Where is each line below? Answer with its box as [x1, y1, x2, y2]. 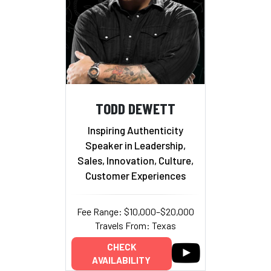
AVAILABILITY [92, 255, 151, 266]
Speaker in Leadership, [85, 139, 186, 151]
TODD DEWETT [96, 99, 175, 118]
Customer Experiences [85, 169, 186, 181]
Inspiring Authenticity [88, 123, 183, 136]
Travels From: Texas [95, 219, 176, 231]
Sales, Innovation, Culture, [77, 154, 194, 166]
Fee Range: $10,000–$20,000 [77, 205, 194, 217]
